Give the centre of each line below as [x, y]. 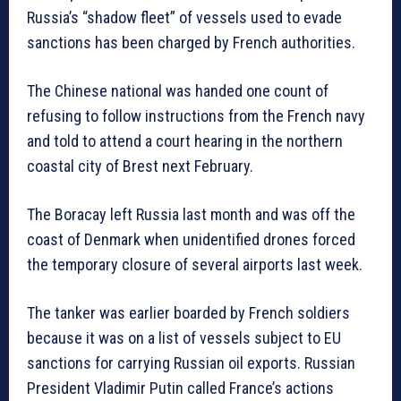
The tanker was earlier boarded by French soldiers [188, 313]
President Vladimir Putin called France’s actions [180, 388]
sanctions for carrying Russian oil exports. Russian [191, 363]
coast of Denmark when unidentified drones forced [191, 240]
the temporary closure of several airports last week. [195, 265]
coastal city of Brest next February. [140, 166]
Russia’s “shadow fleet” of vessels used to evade [184, 18]
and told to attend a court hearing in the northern [185, 141]
